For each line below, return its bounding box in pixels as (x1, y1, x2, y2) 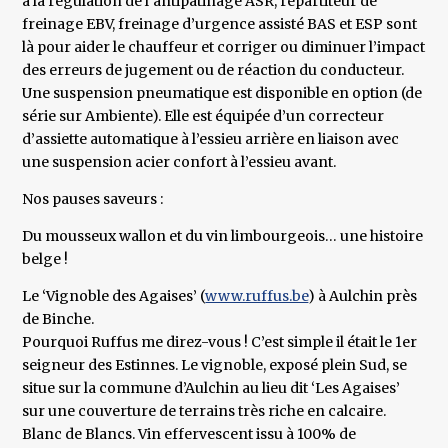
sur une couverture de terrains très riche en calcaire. (22, 402, 387, 421)
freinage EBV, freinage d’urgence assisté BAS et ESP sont (22, 15, 418, 34)
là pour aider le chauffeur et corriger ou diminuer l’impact (22, 38, 426, 57)
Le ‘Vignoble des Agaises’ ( (22, 287, 206, 306)
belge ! (22, 250, 69, 269)
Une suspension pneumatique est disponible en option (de (22, 84, 423, 103)
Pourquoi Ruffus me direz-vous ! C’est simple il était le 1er (22, 333, 418, 352)
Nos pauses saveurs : (22, 190, 164, 209)
